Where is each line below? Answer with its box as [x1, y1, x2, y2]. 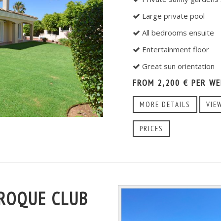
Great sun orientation [140, 61, 215, 72]
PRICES [140, 124, 163, 134]
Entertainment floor [140, 44, 209, 55]
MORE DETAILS [140, 100, 190, 110]
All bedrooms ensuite [140, 28, 214, 38]
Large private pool [140, 11, 205, 21]
